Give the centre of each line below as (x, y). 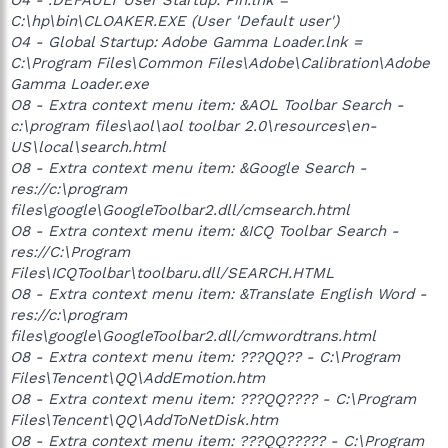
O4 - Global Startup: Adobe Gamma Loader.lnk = (186, 41)
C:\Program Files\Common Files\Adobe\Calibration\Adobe (220, 62)
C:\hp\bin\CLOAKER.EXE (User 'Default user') (174, 20)
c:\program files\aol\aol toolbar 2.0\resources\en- (193, 125)
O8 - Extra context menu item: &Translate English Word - (218, 293)
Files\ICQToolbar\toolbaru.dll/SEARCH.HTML (172, 272)
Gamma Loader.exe (79, 83)
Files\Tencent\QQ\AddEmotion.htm (137, 377)
